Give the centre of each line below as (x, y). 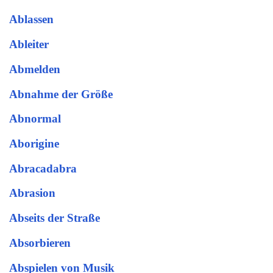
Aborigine (34, 143)
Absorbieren (40, 243)
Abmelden (35, 69)
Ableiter (29, 44)
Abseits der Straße (55, 218)
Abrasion (32, 193)
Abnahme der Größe (61, 94)
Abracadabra (43, 168)
